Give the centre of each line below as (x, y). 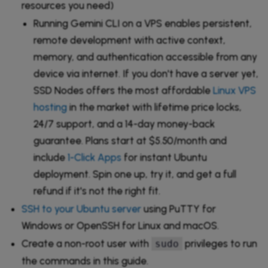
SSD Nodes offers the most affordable (123, 90)
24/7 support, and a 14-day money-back (124, 124)
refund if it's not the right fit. (97, 191)
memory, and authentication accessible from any (145, 57)
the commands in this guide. (85, 261)
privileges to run (220, 243)
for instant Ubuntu (164, 157)
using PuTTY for (179, 208)
